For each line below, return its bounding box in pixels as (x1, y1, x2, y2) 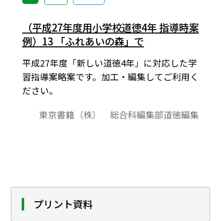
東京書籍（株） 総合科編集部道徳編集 (39, 108, 199, 121)
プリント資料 (34, 197, 93, 212)
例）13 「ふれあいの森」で (22, 34, 144, 48)
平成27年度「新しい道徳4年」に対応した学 (22, 56, 197, 70)
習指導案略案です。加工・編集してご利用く (22, 70, 199, 83)
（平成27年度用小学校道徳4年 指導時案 (22, 20, 199, 35)
